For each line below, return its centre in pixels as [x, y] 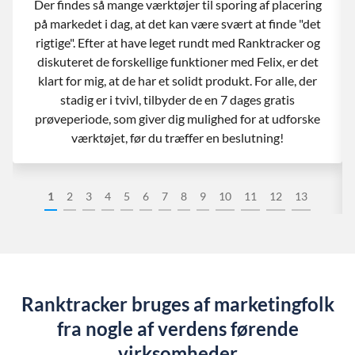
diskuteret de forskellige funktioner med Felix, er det [177, 61]
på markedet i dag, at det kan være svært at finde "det [177, 23]
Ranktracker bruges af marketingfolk [177, 304]
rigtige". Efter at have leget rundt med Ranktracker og [177, 42]
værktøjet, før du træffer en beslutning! [177, 137]
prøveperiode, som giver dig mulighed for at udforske [177, 118]
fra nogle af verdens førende [177, 328]
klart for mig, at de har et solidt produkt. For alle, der [177, 80]
